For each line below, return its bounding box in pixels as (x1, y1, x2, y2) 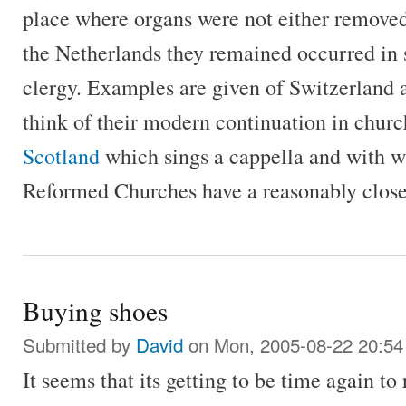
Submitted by (23, 331, 136, 359)
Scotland (23, 140, 100, 170)
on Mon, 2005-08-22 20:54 (183, 331, 403, 359)
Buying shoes (23, 293, 168, 329)
